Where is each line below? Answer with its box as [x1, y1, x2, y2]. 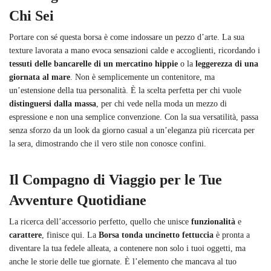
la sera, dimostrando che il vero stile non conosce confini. [9, 139, 206, 148]
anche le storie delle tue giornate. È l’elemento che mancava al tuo [9, 256, 237, 266]
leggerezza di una [195, 59, 258, 68]
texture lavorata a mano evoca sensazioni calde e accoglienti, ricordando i [9, 45, 260, 55]
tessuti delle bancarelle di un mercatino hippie [9, 59, 178, 68]
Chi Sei [9, 7, 54, 24]
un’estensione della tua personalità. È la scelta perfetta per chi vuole [9, 85, 241, 95]
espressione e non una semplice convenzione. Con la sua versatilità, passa [9, 112, 258, 122]
